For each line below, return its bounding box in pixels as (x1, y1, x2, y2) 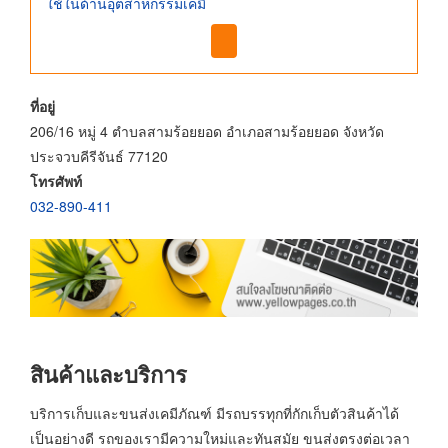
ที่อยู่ (30, 96, 55, 117)
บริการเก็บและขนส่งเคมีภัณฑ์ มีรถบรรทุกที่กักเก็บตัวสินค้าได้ (30, 403, 399, 424)
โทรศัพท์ (30, 171, 82, 192)
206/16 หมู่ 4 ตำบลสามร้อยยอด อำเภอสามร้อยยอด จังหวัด (30, 121, 384, 142)
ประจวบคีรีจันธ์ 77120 (30, 146, 168, 167)
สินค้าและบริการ (30, 357, 187, 390)
